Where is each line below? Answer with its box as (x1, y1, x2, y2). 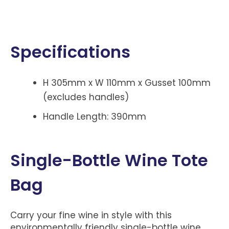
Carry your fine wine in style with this (10, 209, 172, 221)
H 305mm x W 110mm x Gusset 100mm (42, 77, 211, 89)
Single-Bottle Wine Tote (10, 149, 208, 172)
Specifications (10, 40, 130, 63)
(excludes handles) (42, 91, 129, 104)
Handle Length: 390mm (42, 110, 146, 123)
